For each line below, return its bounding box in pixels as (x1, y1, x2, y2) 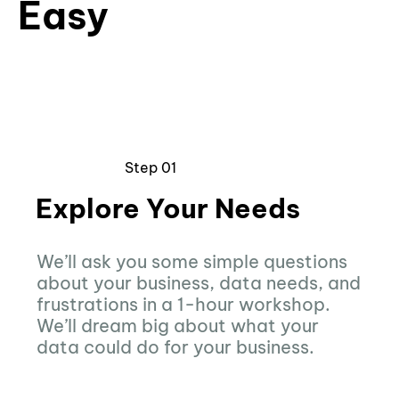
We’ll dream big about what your (36, 313, 319, 337)
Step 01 (125, 159, 177, 177)
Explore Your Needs (36, 191, 300, 225)
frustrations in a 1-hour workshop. (36, 292, 330, 315)
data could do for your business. (36, 335, 314, 358)
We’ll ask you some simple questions (36, 249, 347, 273)
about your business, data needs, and (36, 271, 361, 294)
